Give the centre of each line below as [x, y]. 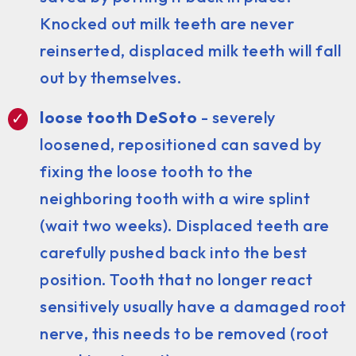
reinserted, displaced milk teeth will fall [190, 50]
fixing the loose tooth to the [147, 171]
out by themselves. [110, 77]
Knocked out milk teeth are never [167, 23]
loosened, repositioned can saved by [181, 144]
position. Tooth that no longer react [176, 279]
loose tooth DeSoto [118, 117]
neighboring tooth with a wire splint [175, 198]
